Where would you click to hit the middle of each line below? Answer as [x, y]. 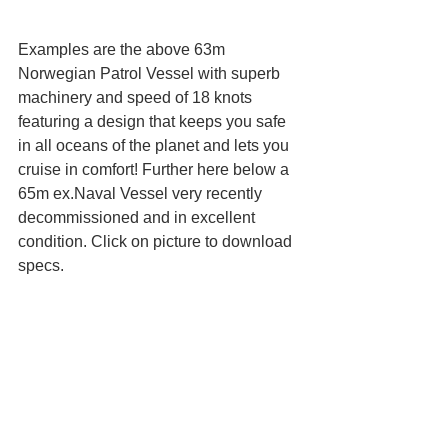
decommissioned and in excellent [138, 218]
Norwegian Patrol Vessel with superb [151, 74]
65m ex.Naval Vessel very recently [142, 194]
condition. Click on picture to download [157, 242]
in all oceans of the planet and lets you [155, 146]
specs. [41, 266]
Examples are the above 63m [123, 50]
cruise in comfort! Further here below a [155, 170]
